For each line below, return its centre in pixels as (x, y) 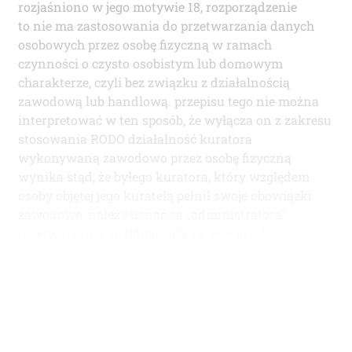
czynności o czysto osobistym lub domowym (150, 64)
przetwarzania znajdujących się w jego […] (141, 233)
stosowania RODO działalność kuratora (135, 139)
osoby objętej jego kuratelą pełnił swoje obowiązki (165, 196)
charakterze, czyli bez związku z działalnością (154, 82)
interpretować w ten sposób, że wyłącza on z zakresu (175, 120)
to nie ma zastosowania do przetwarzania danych (166, 26)
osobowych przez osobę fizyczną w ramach (145, 45)
